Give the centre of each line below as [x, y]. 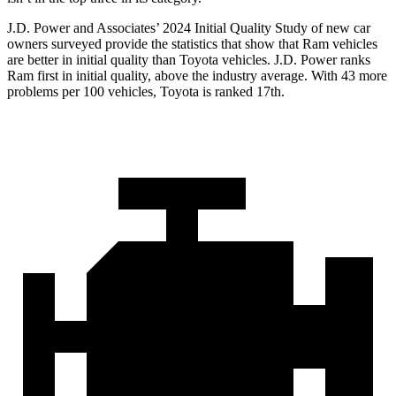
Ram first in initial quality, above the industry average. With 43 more [197, 76]
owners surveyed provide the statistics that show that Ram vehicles [192, 44]
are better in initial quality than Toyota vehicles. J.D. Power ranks [189, 60]
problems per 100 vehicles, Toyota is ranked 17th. [146, 92]
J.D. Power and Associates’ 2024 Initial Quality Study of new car [189, 28]
